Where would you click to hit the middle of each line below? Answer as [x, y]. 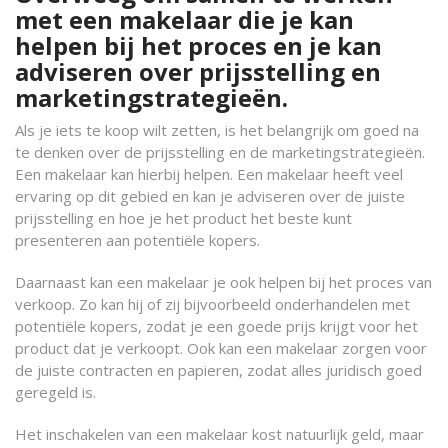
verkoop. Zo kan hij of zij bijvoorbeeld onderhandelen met [212, 304]
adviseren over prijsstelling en [198, 71]
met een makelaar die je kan [184, 19]
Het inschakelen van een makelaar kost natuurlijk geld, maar [219, 434]
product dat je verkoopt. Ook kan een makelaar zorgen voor [221, 348]
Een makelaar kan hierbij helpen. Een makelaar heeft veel [209, 174]
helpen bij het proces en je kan [198, 45]
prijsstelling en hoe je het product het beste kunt [183, 218]
